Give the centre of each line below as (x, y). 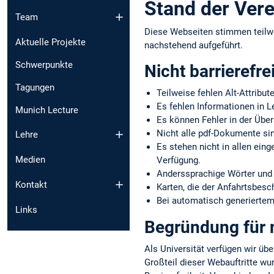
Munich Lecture (47, 110)
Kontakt (31, 184)
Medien (30, 160)
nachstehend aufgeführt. (194, 46)
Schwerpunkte (44, 65)
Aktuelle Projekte (50, 42)
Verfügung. (179, 161)
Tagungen (35, 87)
